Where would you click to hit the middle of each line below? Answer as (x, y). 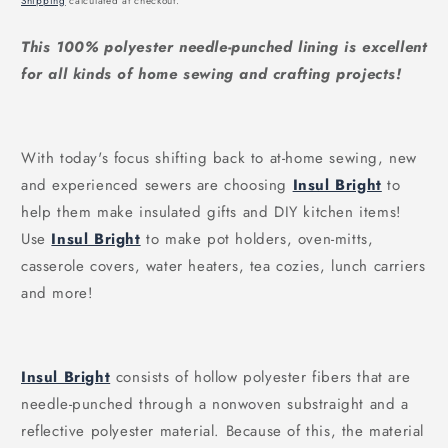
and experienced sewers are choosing (157, 185)
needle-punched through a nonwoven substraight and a (215, 404)
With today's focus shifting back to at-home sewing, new (219, 158)
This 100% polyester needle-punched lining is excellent (224, 47)
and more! (60, 293)
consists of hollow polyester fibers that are (263, 377)
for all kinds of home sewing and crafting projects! (214, 74)
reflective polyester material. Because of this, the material (223, 431)
